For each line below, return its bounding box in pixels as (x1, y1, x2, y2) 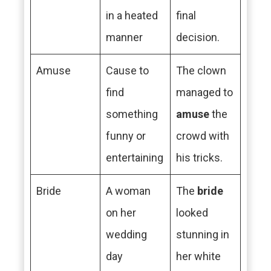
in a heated (106, 9, 158, 22)
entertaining (106, 151, 163, 164)
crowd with (176, 129, 229, 142)
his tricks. (176, 151, 223, 164)
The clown (176, 64, 226, 77)
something (106, 108, 158, 120)
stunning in (176, 228, 229, 241)
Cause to (106, 64, 149, 77)
